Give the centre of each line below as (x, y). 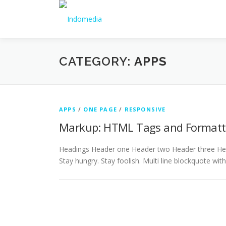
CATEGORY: (97, 61)
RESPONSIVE (145, 109)
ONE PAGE (100, 109)
